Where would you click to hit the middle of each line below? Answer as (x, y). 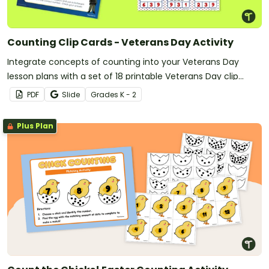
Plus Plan (34, 125)
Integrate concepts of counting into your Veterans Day (123, 62)
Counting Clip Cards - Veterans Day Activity (120, 42)
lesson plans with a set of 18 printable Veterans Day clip (123, 76)
